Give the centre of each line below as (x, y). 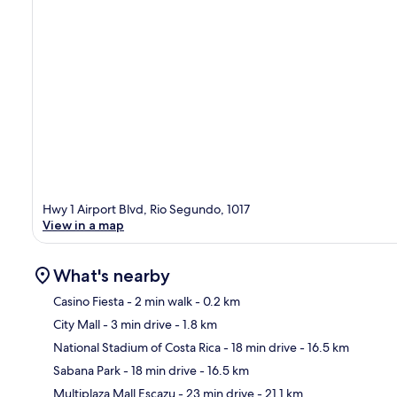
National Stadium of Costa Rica (137, 348)
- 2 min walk (158, 302)
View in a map (83, 226)
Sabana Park (87, 371)
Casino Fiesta (89, 302)
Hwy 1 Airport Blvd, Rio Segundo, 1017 (146, 210)
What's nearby (112, 276)
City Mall (77, 325)
